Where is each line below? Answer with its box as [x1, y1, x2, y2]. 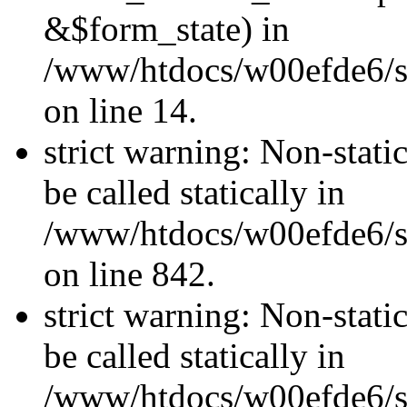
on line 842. [44, 254, 215, 294]
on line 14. [44, 91, 197, 131]
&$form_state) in [44, 9, 290, 49]
